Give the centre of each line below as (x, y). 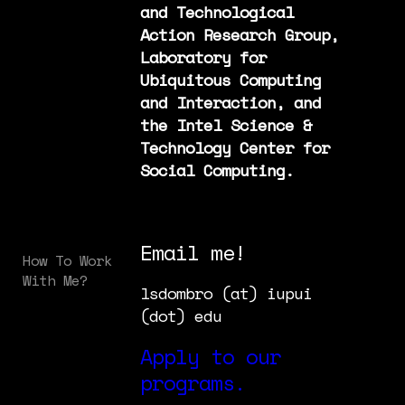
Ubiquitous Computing (230, 79)
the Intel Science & (226, 124)
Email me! (193, 252)
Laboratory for (203, 57)
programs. (193, 382)
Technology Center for (235, 147)
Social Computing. (217, 170)
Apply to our (210, 356)
